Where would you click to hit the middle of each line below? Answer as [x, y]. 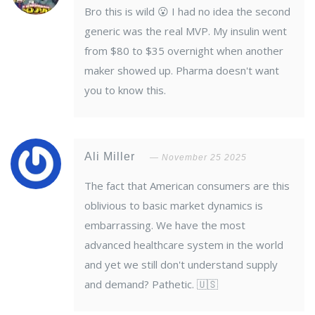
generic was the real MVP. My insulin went [186, 31]
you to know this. [125, 90]
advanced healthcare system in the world [184, 245]
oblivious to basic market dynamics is [174, 206]
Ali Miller [111, 157]
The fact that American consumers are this [187, 186]
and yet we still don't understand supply [181, 265]
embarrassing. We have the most [165, 225]
